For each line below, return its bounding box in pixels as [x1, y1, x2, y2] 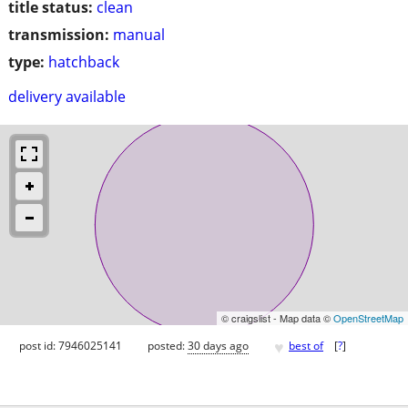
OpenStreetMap [333, 310, 403, 325]
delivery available [8, 86, 126, 107]
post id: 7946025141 [19, 338, 122, 354]
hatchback [48, 51, 119, 72]
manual [113, 24, 165, 45]
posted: [148, 338, 188, 354]
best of [289, 338, 323, 354]
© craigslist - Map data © [221, 310, 333, 325]
